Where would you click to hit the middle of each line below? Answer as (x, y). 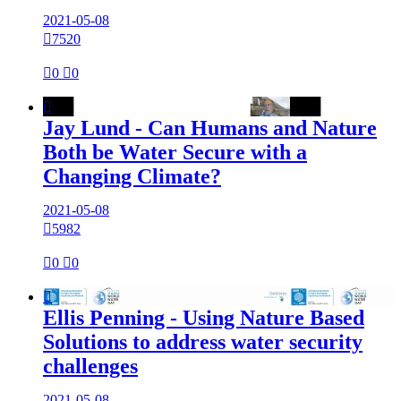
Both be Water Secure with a (175, 153)
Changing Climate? (132, 177)
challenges (90, 367)
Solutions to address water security (203, 342)
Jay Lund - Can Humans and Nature (210, 128)
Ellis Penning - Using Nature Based (204, 318)
